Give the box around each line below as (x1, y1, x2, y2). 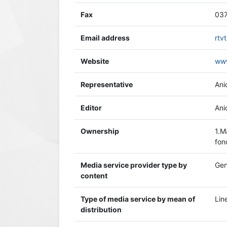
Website (81, 57, 109, 65)
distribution (81, 205, 122, 214)
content (81, 171, 107, 180)
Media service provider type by (81, 161, 187, 169)
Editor (81, 103, 102, 112)
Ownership (81, 127, 119, 135)
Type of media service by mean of (81, 195, 195, 203)
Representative (81, 80, 133, 89)
